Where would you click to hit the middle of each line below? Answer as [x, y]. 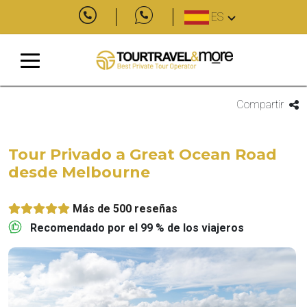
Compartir [260, 105]
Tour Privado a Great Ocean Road [143, 155]
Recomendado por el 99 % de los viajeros [137, 228]
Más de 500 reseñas [125, 209]
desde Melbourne [79, 172]
